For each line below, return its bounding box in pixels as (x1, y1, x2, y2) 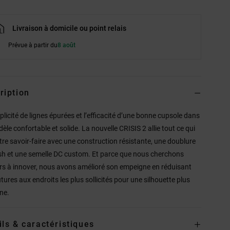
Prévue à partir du (8, 42, 58, 49)
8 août (57, 42, 76, 49)
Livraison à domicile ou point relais (12, 24, 127, 33)
